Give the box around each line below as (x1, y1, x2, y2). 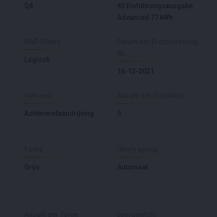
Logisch (24, 55, 50, 63)
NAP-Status (24, 37, 61, 46)
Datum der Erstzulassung (117, 37, 198, 46)
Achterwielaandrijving (24, 109, 94, 117)
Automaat (117, 163, 148, 171)
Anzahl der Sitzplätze (117, 91, 185, 99)
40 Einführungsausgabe (117, 1, 193, 10)
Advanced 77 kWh (117, 13, 173, 21)
